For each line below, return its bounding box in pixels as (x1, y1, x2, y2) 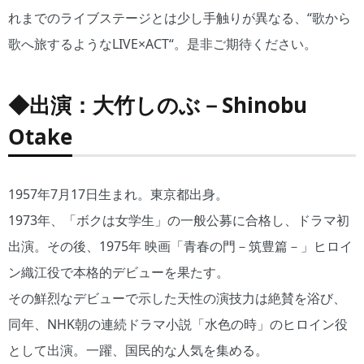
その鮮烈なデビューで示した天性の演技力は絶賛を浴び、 (8, 289, 346, 307)
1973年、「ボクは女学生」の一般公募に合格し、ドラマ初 (8, 211, 349, 229)
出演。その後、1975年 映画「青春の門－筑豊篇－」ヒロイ (8, 237, 353, 255)
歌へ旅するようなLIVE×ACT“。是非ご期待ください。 (8, 35, 317, 53)
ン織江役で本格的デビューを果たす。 (8, 263, 229, 281)
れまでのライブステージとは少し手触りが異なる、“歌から (8, 9, 351, 27)
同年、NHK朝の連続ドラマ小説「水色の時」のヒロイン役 (8, 315, 348, 333)
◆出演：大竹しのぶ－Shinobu (8, 90, 307, 119)
